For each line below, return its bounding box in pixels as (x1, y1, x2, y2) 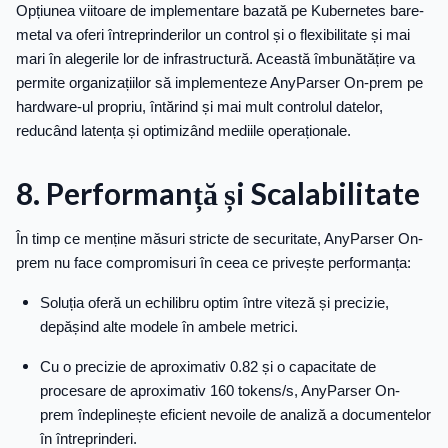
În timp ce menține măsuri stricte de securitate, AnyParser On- (16, 230, 423, 248)
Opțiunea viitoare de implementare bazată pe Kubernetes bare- (16, 2, 424, 20)
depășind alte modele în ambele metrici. (40, 318, 298, 336)
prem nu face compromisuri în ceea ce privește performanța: (16, 254, 411, 272)
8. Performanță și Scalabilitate (16, 175, 420, 212)
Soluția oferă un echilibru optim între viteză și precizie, (40, 294, 389, 312)
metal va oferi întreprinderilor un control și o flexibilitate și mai (16, 26, 410, 44)
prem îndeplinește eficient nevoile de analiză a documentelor (40, 406, 431, 424)
